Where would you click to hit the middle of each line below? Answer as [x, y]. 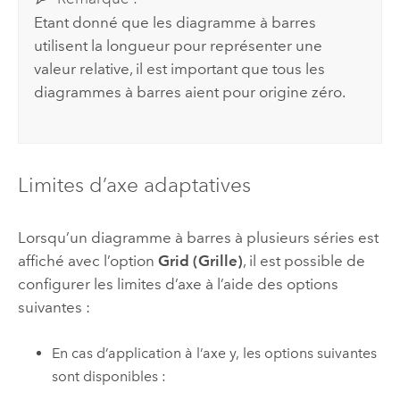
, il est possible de [304, 260]
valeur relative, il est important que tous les [180, 69]
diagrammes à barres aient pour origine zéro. [190, 92]
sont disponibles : [109, 377]
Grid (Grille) [200, 260]
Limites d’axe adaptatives [134, 184]
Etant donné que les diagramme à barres [175, 23]
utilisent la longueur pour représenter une [179, 46]
